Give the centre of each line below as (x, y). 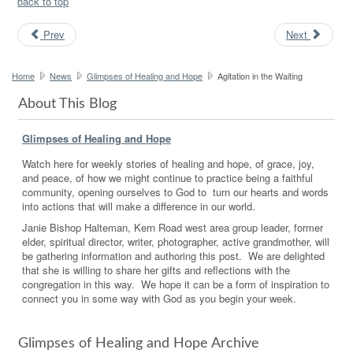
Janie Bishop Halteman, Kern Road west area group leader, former (173, 227)
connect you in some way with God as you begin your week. (159, 298)
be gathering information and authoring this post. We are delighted (173, 255)
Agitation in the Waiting (259, 75)
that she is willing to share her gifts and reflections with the (156, 269)
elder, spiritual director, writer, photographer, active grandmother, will (176, 241)
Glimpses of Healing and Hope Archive (139, 343)
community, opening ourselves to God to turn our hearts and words (175, 191)
